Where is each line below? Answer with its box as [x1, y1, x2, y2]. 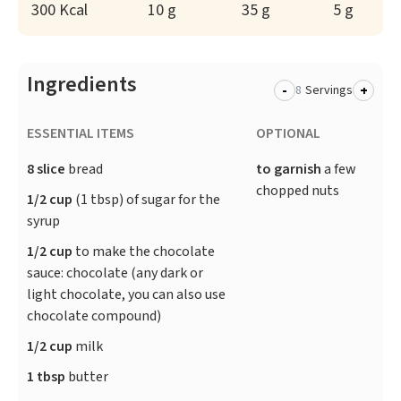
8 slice [27, 159, 65, 180]
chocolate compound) [27, 306, 161, 327]
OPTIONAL [256, 124, 321, 144]
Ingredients [27, 69, 137, 101]
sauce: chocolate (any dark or [27, 263, 203, 284]
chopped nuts [256, 181, 340, 201]
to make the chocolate [73, 242, 215, 262]
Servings [305, 81, 353, 100]
